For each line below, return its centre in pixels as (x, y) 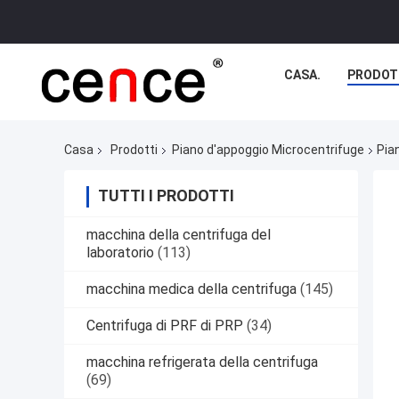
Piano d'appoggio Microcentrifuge (268, 150)
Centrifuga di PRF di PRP (165, 326)
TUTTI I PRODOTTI (166, 196)
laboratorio (120, 253)
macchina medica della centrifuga (191, 289)
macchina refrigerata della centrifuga (202, 362)
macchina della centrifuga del (179, 235)
